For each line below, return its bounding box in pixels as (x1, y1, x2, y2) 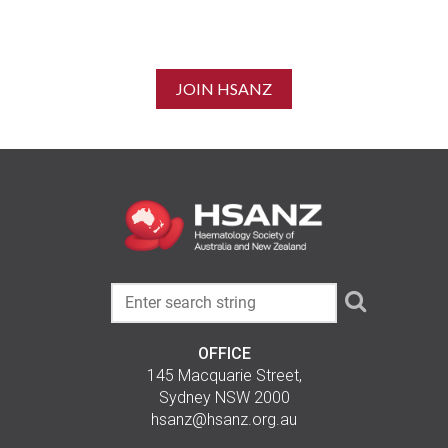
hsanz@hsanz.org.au (151, 409, 297, 429)
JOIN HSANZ (176, 79, 272, 99)
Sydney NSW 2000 (158, 387, 290, 407)
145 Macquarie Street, (146, 365, 302, 385)
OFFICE (197, 343, 251, 363)
